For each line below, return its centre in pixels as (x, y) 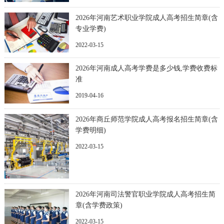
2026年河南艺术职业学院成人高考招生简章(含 (146, 17)
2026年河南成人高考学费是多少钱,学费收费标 (146, 68)
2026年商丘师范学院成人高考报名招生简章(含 (146, 119)
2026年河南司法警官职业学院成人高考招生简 (145, 194)
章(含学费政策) (99, 205)
